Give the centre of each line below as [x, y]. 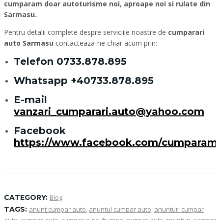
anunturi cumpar [179, 209]
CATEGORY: [26, 197]
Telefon [35, 61]
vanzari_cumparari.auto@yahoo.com [109, 111]
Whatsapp [42, 81]
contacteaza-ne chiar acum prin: [105, 43]
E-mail [30, 100]
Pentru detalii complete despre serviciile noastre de [86, 32]
